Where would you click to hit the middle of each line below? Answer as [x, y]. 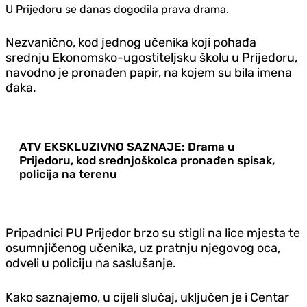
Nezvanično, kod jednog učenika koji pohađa [131, 42]
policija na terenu [89, 174]
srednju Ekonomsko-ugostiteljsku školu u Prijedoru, [151, 57]
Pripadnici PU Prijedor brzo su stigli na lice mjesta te [153, 233]
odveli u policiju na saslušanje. [91, 263]
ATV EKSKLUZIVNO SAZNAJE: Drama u [127, 146]
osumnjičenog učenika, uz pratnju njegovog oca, [143, 248]
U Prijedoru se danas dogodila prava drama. [117, 9]
